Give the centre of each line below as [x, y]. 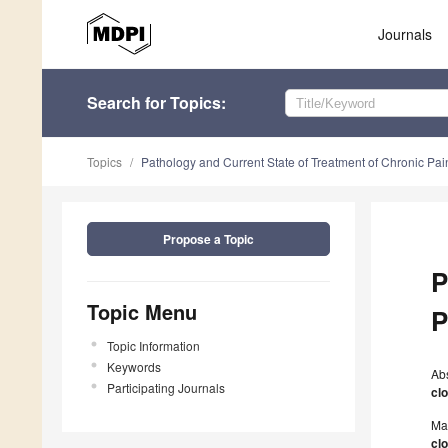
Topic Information [153, 346]
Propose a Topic [208, 239]
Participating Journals [166, 388]
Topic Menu [142, 312]
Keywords [134, 367]
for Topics [181, 103]
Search [114, 103]
